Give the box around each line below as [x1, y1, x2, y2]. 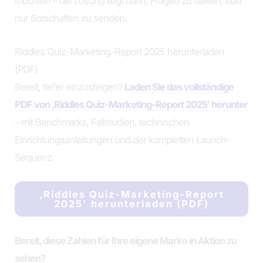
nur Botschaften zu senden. [15, 12, 127, 25]
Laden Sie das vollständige [124, 80, 234, 93]
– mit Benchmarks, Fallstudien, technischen [15, 116, 190, 128]
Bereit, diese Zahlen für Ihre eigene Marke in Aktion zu [15, 235, 237, 247]
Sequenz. [15, 151, 55, 163]
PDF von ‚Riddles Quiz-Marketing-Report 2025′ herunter [15, 98, 248, 110]
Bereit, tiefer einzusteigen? [15, 80, 125, 93]
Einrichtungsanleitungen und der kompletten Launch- [15, 133, 231, 146]
